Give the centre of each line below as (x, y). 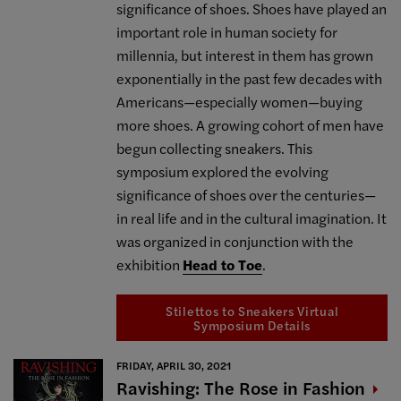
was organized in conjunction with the (235, 241)
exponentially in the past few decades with (250, 78)
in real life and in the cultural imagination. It (252, 218)
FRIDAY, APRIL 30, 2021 (174, 365)
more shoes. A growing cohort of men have (251, 124)
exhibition (150, 264)
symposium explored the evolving (223, 171)
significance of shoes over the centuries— (247, 194)
